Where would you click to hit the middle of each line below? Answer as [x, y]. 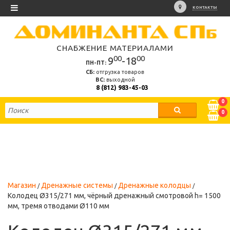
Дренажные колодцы [155, 186]
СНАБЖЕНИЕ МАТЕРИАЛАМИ [115, 48]
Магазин [22, 186]
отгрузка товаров [119, 72]
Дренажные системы [77, 186]
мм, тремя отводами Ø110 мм [59, 206]
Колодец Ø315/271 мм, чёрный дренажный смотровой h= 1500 [114, 196]
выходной [120, 80]
